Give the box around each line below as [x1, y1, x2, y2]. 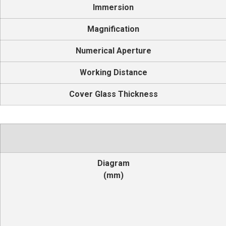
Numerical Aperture [75, 46, 151, 55]
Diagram [97, 158, 130, 168]
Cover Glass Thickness [69, 89, 158, 99]
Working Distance [79, 68, 147, 77]
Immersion [93, 3, 134, 12]
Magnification [87, 24, 139, 34]
